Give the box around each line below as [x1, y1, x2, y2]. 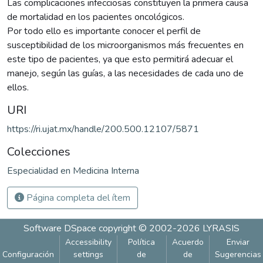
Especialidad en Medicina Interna [7, 164, 139, 177]
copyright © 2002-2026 [96, 222, 203, 235]
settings [73, 249, 103, 260]
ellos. [7, 80, 29, 94]
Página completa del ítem [24, 191, 130, 204]
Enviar [226, 237, 249, 248]
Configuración [2, 249, 54, 260]
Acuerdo [171, 237, 204, 248]
